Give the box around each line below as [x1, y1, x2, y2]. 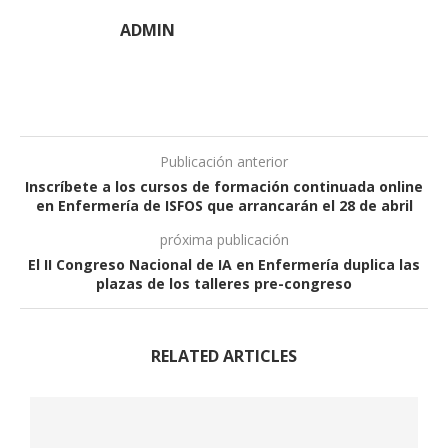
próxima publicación [159, 230, 289, 249]
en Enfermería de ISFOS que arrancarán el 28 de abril [35, 196, 413, 215]
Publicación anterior [160, 152, 288, 171]
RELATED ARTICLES [151, 345, 297, 367]
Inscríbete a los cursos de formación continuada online [25, 177, 423, 196]
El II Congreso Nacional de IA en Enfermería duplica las [28, 255, 420, 274]
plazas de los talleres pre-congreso [96, 274, 352, 293]
